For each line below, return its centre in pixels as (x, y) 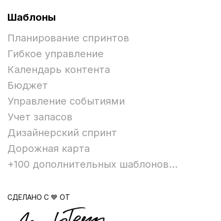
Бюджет (28, 86)
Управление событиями (66, 101)
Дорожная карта (49, 149)
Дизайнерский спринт (62, 133)
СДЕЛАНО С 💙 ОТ (39, 197)
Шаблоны (32, 18)
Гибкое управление (55, 54)
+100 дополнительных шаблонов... (92, 165)
